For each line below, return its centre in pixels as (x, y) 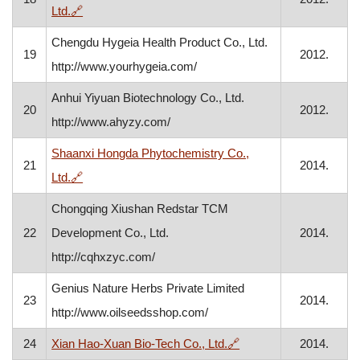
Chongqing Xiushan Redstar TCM (140, 209)
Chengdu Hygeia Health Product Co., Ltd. (160, 42)
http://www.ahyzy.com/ (111, 122)
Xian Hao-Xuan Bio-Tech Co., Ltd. (140, 344)
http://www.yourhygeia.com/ (125, 66)
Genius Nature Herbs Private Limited (148, 288)
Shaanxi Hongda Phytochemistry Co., (151, 153)
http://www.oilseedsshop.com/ (130, 312)
